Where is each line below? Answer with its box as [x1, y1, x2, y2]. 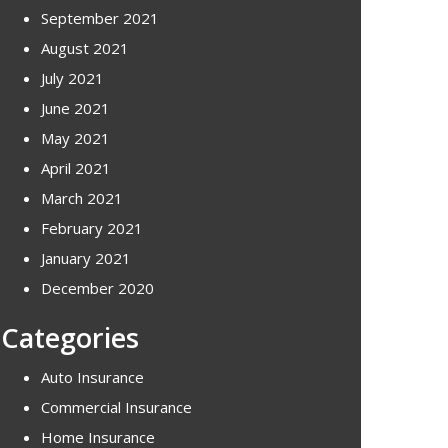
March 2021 [41, 187, 123, 208]
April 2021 [41, 157, 111, 178]
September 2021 [41, 7, 159, 28]
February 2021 [41, 217, 143, 238]
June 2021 [41, 97, 110, 118]
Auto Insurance [41, 366, 144, 387]
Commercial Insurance [41, 396, 192, 417]
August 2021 [41, 37, 129, 58]
